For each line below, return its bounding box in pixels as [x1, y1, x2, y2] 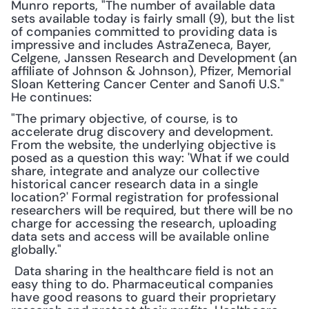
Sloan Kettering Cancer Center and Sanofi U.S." [11, 76, 284, 92]
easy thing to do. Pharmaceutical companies [11, 276, 273, 292]
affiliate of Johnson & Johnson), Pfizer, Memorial [11, 63, 291, 79]
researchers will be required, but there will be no [11, 202, 293, 219]
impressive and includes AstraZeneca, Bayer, [11, 37, 271, 53]
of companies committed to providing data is [11, 23, 277, 40]
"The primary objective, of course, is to [11, 110, 238, 127]
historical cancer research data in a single [11, 176, 258, 192]
